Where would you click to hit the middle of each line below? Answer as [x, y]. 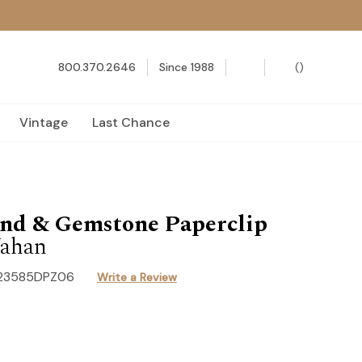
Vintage [44, 122]
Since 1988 [187, 67]
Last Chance [131, 122]
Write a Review [137, 277]
